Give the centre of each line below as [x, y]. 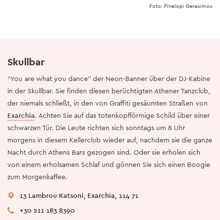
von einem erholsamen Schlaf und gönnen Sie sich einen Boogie [109, 165]
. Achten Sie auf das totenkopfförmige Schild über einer [122, 116]
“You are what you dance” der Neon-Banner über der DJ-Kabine [109, 79]
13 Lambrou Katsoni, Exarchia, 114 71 [79, 196]
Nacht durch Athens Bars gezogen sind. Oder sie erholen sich [104, 152]
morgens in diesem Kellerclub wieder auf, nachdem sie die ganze [110, 140]
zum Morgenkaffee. [37, 177]
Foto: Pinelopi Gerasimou [181, 6]
